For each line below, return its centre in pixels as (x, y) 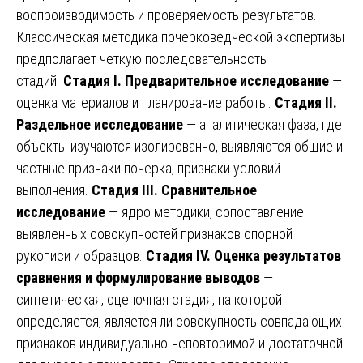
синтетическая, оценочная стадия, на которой (149, 299)
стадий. (40, 80)
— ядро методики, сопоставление (205, 211)
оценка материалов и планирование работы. (145, 102)
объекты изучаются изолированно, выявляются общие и (179, 146)
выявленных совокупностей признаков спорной (154, 233)
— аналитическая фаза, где (263, 124)
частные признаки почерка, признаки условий (148, 168)
